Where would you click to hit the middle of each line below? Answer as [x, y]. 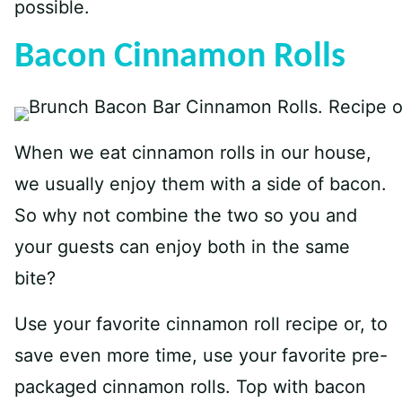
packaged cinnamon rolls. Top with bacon [190, 387]
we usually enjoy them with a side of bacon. [201, 184]
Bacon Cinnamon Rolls [180, 57]
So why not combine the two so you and [186, 215]
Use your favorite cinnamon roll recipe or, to [201, 324]
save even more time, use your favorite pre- [201, 355]
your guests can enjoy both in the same [182, 247]
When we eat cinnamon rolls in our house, [193, 153]
